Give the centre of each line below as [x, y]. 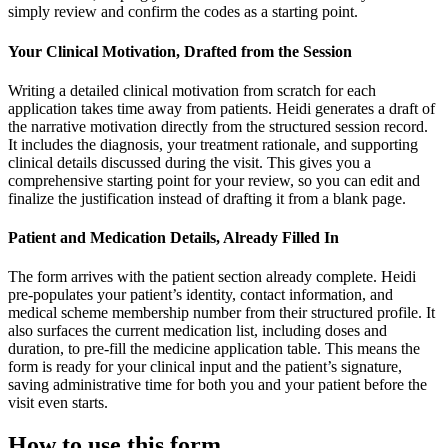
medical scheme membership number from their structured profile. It [221, 313]
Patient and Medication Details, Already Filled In [173, 238]
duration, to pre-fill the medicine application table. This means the [214, 349]
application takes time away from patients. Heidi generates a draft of [221, 108]
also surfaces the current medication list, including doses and [197, 331]
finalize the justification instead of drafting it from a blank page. [207, 198]
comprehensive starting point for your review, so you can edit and [214, 180]
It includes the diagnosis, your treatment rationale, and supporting [213, 144]
